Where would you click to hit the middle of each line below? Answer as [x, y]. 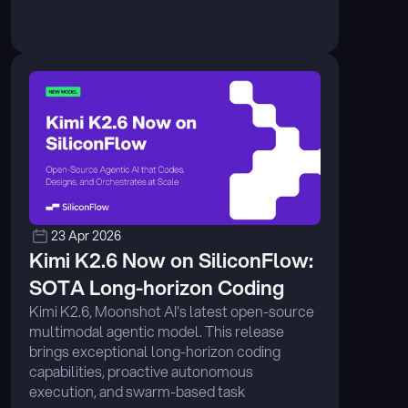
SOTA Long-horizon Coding [157, 287]
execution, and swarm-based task [137, 391]
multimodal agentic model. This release [157, 331]
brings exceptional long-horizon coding [155, 351]
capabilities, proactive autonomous [141, 371]
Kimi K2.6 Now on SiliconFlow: [171, 260]
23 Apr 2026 [86, 236]
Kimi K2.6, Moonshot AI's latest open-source [172, 311]
